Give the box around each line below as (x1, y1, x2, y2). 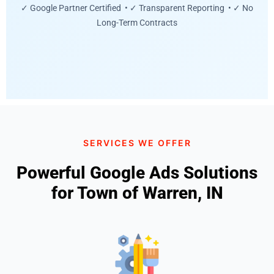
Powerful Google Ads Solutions (17, 162, 257, 183)
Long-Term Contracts (97, 18, 177, 28)
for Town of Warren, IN (51, 182, 223, 203)
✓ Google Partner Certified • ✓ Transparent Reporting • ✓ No (21, 3, 253, 13)
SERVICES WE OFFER (83, 137, 191, 148)
